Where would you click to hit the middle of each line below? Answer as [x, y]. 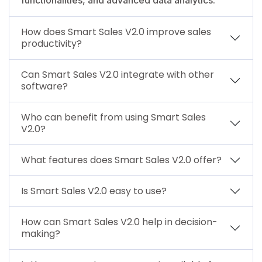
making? [41, 233]
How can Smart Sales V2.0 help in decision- [119, 222]
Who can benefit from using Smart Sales [113, 117]
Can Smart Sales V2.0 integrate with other [118, 74]
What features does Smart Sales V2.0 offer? [121, 160]
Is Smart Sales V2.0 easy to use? [94, 191]
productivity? [51, 43]
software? [44, 86]
